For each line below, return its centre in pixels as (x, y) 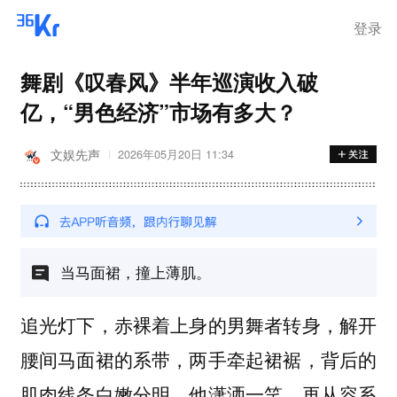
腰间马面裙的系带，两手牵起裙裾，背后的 (198, 358)
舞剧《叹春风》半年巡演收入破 (169, 81)
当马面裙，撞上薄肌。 (135, 271)
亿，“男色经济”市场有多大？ (158, 111)
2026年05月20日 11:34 (175, 155)
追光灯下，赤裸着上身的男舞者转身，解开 (198, 324)
